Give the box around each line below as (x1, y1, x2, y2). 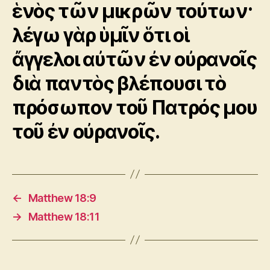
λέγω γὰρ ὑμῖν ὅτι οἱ (12, 23, 189, 47)
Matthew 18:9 (28, 191, 96, 204)
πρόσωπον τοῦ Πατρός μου (12, 95, 257, 119)
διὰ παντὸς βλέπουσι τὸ (12, 71, 226, 95)
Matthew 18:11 (28, 210, 100, 223)
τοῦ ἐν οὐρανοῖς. (12, 119, 160, 143)
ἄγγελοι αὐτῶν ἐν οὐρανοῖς (12, 47, 257, 71)
